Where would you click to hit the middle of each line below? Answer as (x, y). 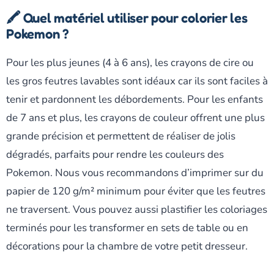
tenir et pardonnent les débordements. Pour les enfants (135, 99)
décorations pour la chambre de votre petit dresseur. (127, 246)
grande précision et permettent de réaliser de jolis (121, 136)
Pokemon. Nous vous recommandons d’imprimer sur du (135, 172)
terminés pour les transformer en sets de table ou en (127, 228)
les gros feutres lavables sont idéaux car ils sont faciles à (137, 81)
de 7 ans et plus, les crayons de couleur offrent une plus (135, 117)
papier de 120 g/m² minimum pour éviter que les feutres (136, 191)
